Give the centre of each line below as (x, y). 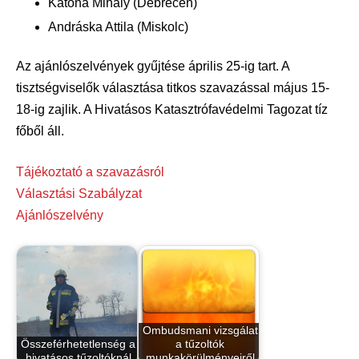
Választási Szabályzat (79, 193)
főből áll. (40, 131)
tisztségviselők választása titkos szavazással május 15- (173, 87)
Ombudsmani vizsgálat (200, 331)
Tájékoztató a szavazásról (90, 171)
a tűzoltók (200, 344)
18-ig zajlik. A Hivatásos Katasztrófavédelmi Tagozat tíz (172, 109)
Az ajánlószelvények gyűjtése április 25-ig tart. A (153, 66)
